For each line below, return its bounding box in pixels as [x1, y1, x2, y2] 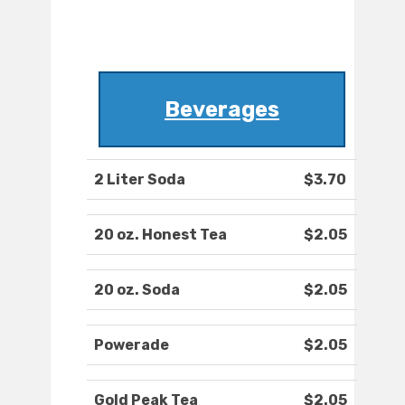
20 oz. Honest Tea [94, 226, 227, 244]
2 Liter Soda [94, 171, 185, 189]
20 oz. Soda [94, 281, 180, 299]
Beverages [165, 97, 279, 123]
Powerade [94, 336, 169, 354]
